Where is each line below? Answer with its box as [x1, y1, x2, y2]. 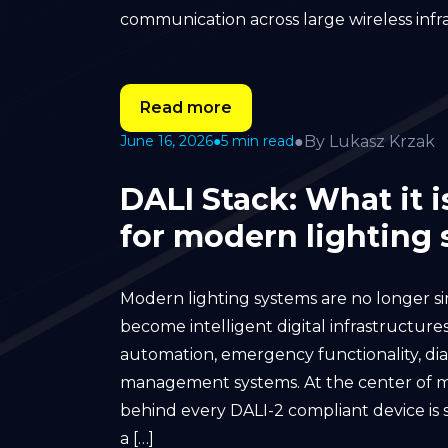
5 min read [221, 132, 294, 150]
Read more [140, 97, 232, 117]
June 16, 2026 [120, 132, 213, 150]
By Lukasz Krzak [304, 131, 435, 151]
